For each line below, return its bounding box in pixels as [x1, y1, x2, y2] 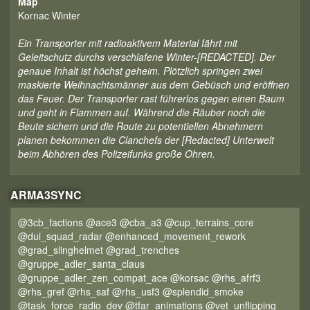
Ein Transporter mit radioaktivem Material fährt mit [18, 36, 237, 50]
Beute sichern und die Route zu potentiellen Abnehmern [18, 119, 263, 133]
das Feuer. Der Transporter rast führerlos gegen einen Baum [18, 91, 284, 105]
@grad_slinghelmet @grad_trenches [18, 243, 179, 257]
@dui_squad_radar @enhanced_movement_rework [18, 229, 246, 243]
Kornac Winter [18, 8, 80, 22]
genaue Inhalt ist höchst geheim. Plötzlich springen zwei [18, 64, 262, 77]
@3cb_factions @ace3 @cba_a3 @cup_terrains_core [18, 215, 254, 229]
